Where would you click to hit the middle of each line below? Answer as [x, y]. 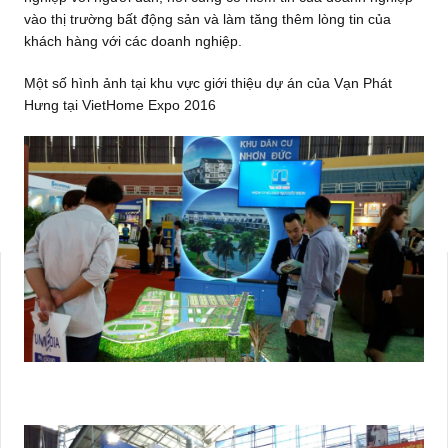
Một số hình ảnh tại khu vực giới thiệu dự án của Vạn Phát [207, 83]
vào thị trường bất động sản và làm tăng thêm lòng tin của [207, 19]
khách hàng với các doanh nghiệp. [132, 41]
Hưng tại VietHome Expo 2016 [119, 105]
